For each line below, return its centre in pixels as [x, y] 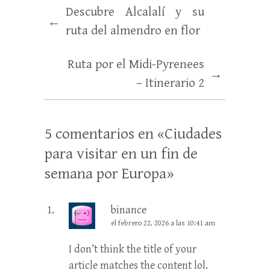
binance [129, 210]
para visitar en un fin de [121, 153]
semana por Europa [105, 173]
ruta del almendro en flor [133, 30]
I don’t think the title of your [133, 249]
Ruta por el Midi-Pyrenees [136, 64]
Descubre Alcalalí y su [135, 12]
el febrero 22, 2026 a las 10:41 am [163, 223]
